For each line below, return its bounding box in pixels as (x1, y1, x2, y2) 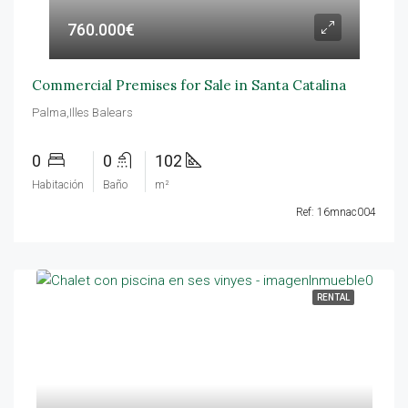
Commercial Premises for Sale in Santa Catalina (32, 76, 346, 94)
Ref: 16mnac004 (296, 206, 376, 219)
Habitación (32, 178, 84, 191)
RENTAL (316, 292, 350, 302)
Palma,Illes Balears (32, 106, 133, 119)
